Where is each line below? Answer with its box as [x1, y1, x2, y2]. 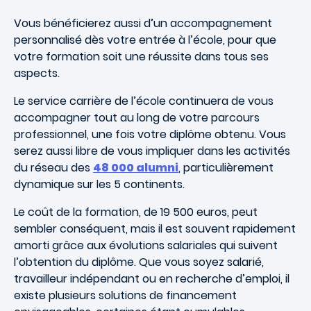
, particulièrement [178, 160, 274, 176]
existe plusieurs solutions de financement [14, 287, 237, 303]
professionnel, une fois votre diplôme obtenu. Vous [14, 126, 286, 142]
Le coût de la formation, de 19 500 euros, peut [14, 204, 258, 220]
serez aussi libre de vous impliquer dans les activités [14, 143, 290, 159]
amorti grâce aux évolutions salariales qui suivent [14, 237, 278, 253]
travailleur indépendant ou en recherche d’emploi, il [14, 271, 289, 287]
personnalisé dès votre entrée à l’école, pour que [14, 32, 276, 48]
